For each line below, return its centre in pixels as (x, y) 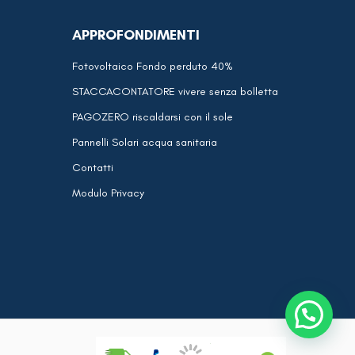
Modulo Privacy (108, 193)
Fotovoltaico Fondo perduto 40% (153, 66)
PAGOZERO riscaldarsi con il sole (153, 117)
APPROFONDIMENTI (136, 35)
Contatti (93, 168)
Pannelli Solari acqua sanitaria (145, 142)
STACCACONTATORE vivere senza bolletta (175, 92)
